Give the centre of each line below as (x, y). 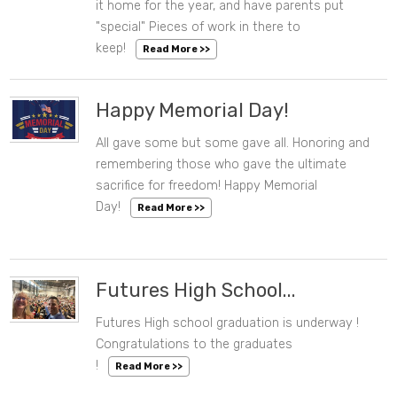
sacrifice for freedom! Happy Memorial (207, 186)
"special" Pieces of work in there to (198, 27)
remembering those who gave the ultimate (222, 165)
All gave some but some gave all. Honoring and (233, 144)
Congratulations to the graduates (195, 345)
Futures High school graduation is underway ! (228, 323)
